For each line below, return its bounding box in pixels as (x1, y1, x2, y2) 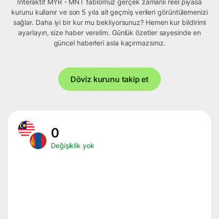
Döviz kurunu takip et (70, 74, 149, 85)
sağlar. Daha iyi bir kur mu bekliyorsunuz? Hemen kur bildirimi (13, 18, 206, 27)
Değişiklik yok (51, 141, 94, 150)
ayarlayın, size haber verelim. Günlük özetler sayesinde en (18, 28, 201, 37)
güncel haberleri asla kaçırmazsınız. (53, 39, 166, 47)
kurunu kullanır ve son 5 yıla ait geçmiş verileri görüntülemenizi (11, 8, 208, 17)
